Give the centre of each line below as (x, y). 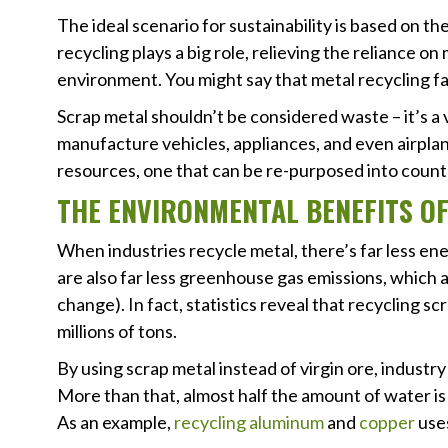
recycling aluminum (249, 422)
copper (387, 422)
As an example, (115, 422)
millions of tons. (117, 331)
